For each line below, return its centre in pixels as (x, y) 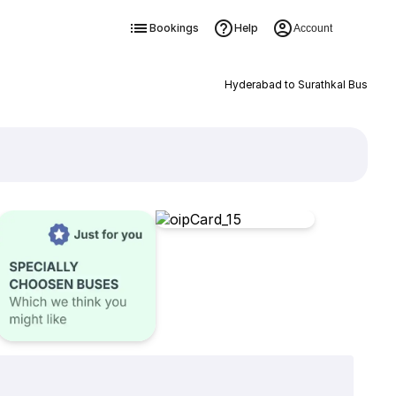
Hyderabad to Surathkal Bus (296, 84)
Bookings (174, 28)
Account (312, 28)
